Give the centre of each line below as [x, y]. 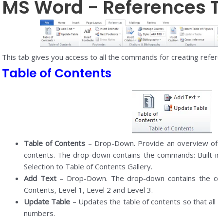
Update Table [47, 201]
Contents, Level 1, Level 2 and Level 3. [88, 190]
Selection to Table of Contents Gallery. [88, 166]
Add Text [40, 178]
